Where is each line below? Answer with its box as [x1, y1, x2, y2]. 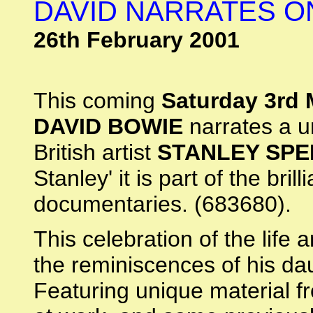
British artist [34, 140, 157, 165]
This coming [34, 88, 161, 113]
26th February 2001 [34, 27, 240, 52]
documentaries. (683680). [34, 191, 291, 217]
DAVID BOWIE [34, 114, 183, 139]
